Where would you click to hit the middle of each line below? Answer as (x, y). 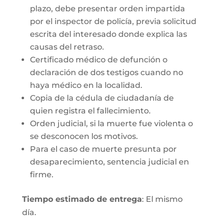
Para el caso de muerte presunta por (103, 149)
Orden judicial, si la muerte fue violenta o (111, 124)
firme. (41, 175)
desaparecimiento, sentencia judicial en (109, 162)
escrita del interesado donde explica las (108, 34)
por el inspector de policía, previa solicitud (113, 21)
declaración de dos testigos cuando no (106, 72)
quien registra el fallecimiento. (90, 111)
